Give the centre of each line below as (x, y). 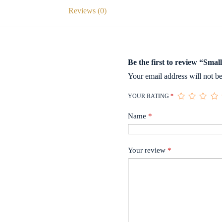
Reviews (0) (88, 10)
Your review (147, 150)
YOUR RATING (149, 96)
